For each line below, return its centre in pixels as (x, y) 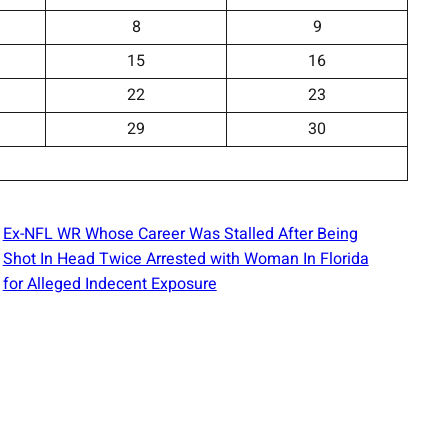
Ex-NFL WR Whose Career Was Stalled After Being (180, 233)
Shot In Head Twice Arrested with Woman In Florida (185, 258)
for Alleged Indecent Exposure (109, 283)
